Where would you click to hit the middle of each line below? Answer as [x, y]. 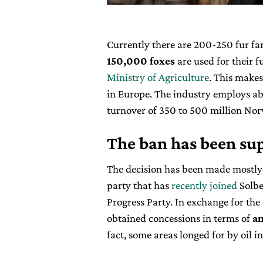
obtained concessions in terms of [180, 218]
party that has [139, 185]
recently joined [204, 185]
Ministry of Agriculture [158, 77]
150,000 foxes [141, 60]
